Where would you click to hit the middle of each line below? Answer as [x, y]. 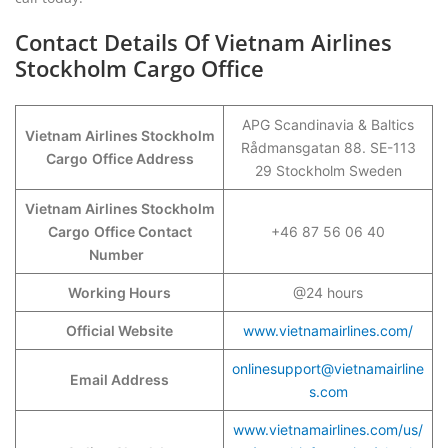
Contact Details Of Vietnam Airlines [203, 42]
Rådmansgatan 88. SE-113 [328, 147]
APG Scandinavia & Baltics [328, 124]
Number [119, 254]
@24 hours [328, 292]
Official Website [119, 330]
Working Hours [119, 292]
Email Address [119, 379]
